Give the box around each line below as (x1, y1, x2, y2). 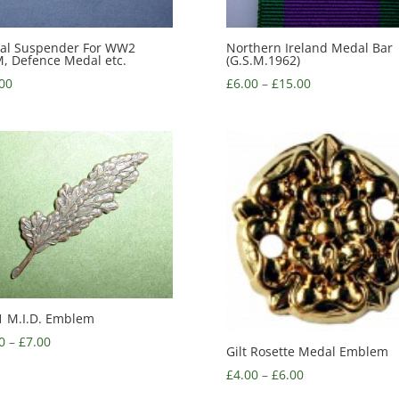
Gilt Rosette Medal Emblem (225, 342, 388, 360)
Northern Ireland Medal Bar (225, 39, 393, 57)
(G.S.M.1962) (225, 52, 300, 69)
